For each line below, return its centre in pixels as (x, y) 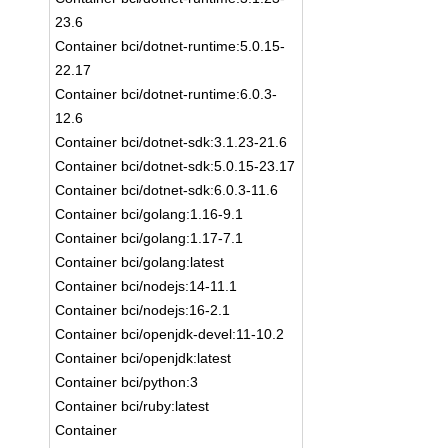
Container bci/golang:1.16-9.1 (149, 214)
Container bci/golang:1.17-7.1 (149, 238)
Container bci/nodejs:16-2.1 (143, 310)
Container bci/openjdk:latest (143, 358)
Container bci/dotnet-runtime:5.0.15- (170, 46)
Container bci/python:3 (127, 382)
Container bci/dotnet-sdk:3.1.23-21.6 (171, 142)
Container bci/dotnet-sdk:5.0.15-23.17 (175, 166)
